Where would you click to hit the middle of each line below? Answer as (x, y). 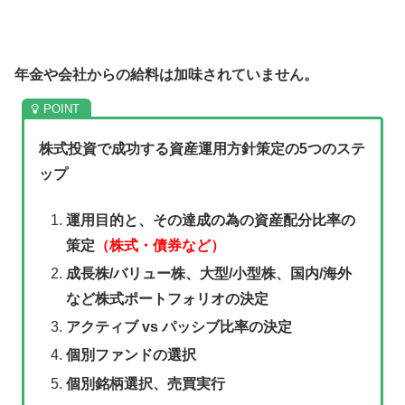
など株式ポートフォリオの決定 (167, 298)
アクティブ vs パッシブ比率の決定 (179, 327)
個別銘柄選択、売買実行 (145, 383)
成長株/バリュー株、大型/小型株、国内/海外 (208, 273)
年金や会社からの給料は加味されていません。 (166, 75)
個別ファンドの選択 (131, 355)
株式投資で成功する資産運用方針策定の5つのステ (202, 149)
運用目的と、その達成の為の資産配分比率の (210, 220)
